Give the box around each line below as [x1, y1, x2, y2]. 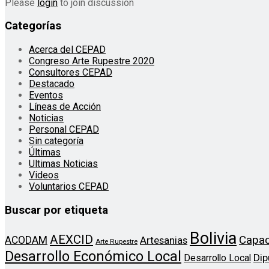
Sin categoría [29, 134, 83, 147]
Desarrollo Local [184, 252, 251, 264]
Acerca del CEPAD [29, 43, 106, 55]
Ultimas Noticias [29, 157, 98, 169]
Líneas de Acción [29, 100, 101, 112]
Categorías [5, 19, 61, 33]
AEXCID [50, 232, 93, 247]
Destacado [29, 77, 74, 89]
